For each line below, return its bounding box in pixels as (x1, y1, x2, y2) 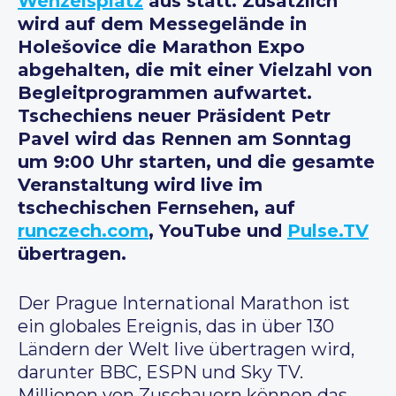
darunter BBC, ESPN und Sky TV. (18, 362, 303, 384)
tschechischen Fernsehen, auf (18, 197, 295, 219)
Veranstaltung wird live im (18, 174, 263, 196)
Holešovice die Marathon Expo (18, 36, 305, 58)
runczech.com (18, 220, 148, 242)
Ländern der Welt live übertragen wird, (18, 339, 354, 361)
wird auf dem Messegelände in (18, 13, 307, 35)
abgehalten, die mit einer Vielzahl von (18, 59, 372, 81)
